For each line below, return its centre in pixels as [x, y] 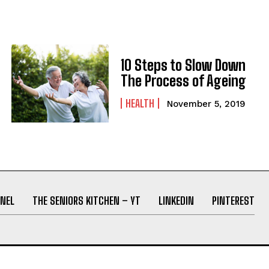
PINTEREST [233, 200]
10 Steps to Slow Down [183, 65]
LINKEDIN [176, 200]
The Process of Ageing [183, 81]
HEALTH [140, 104]
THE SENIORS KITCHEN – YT [86, 200]
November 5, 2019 [206, 104]
